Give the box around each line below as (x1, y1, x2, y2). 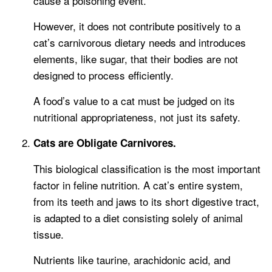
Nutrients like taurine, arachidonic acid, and (33, 252, 230, 268)
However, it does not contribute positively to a (33, 18, 240, 34)
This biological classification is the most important (33, 161, 260, 177)
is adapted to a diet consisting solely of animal (33, 210, 243, 226)
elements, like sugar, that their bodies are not (33, 51, 238, 67)
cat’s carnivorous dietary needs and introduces (33, 35, 246, 50)
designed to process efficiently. (33, 67, 174, 83)
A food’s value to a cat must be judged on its (33, 93, 235, 109)
